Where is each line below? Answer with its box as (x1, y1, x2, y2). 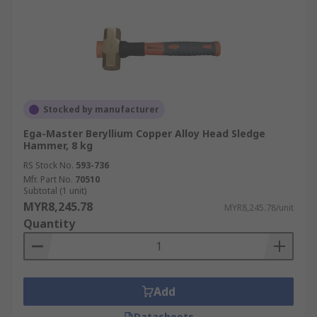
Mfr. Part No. (23, 173, 73, 185)
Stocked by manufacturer (43, 103, 159, 115)
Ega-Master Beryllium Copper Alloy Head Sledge (23, 127, 265, 140)
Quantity (23, 216, 75, 231)
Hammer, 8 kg (23, 139, 93, 152)
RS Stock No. (23, 159, 74, 171)
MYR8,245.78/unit (224, 202, 294, 214)
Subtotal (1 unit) (23, 185, 86, 197)
